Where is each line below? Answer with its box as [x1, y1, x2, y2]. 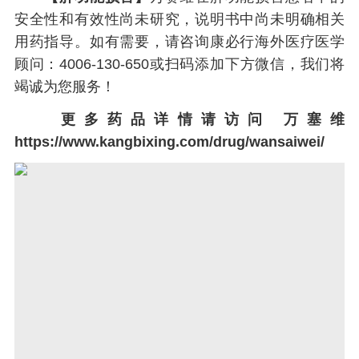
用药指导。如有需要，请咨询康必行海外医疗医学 [14, 34, 345, 50]
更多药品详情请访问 [38, 111, 284, 127]
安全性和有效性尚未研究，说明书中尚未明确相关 [14, 11, 345, 28]
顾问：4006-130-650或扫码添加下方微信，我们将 [14, 56, 345, 73]
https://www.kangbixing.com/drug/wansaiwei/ [14, 133, 325, 150]
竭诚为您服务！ [14, 79, 115, 95]
